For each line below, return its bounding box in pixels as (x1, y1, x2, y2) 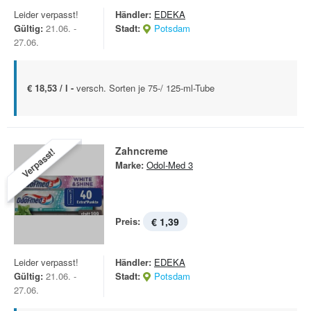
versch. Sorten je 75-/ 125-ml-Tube (76, 81, 215, 94)
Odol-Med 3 (146, 158, 193, 171)
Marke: (115, 158, 144, 171)
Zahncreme (115, 144, 168, 158)
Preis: (115, 215, 140, 228)
